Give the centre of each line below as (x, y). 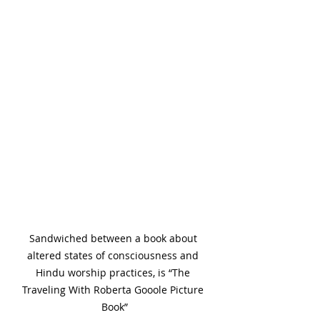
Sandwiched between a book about (114, 238)
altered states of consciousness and (114, 255)
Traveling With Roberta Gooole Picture (114, 289)
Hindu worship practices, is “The (114, 272)
